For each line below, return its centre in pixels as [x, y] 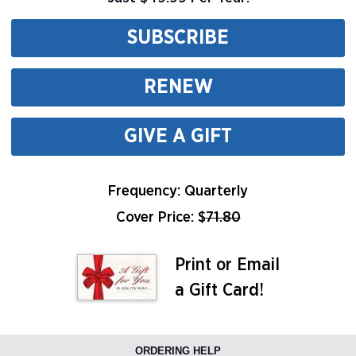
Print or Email [227, 265]
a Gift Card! [219, 290]
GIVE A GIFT [178, 136]
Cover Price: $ [161, 217]
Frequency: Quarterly [178, 191]
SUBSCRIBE [178, 38]
